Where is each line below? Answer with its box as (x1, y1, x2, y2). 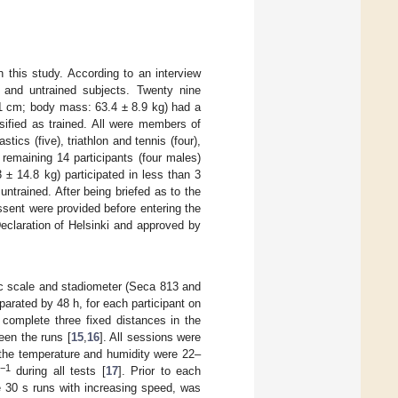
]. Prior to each (117, 363, 202, 378)
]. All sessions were (99, 330, 202, 344)
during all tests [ (10, 363, 106, 378)
